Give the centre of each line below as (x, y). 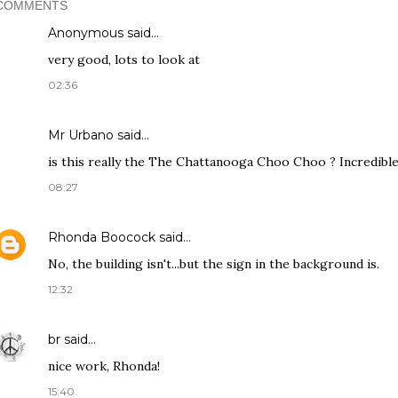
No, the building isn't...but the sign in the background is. (214, 263)
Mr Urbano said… (99, 135)
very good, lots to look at (124, 59)
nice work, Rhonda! (104, 366)
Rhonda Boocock (102, 237)
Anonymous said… (103, 32)
